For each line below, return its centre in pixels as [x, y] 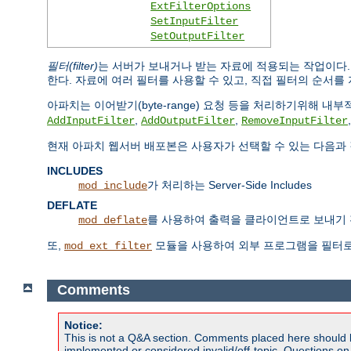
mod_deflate [113, 220]
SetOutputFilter [198, 36]
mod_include [113, 185]
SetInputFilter [195, 21]
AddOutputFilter [188, 120]
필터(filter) [72, 65]
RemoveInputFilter [295, 120]
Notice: [83, 325]
